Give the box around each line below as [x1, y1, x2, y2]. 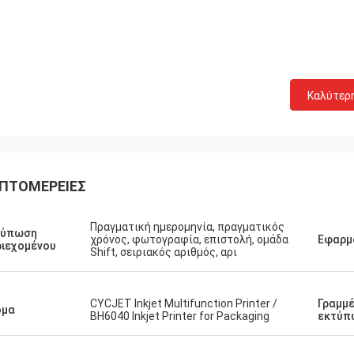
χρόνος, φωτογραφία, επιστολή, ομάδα [90, 233, 288, 246]
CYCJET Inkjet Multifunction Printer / [90, 297, 277, 310]
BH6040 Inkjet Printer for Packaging [90, 310, 269, 322]
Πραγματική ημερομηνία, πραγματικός [90, 220, 284, 233]
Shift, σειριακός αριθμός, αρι [90, 246, 237, 258]
